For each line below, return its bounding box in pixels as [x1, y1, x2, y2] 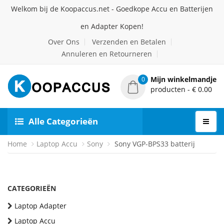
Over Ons [47, 37, 79, 46]
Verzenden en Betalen [91, 37, 166, 46]
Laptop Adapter [14, 201, 66, 210]
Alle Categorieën [28, 115, 98, 127]
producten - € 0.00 [150, 84, 212, 94]
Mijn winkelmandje [150, 74, 216, 84]
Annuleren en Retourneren [61, 49, 152, 58]
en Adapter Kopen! [80, 21, 143, 31]
